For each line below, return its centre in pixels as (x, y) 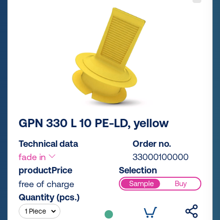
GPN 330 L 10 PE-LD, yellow (94, 123)
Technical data (48, 143)
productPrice (45, 170)
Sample (141, 184)
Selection (138, 170)
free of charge (46, 184)
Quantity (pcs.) (49, 197)
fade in (33, 157)
